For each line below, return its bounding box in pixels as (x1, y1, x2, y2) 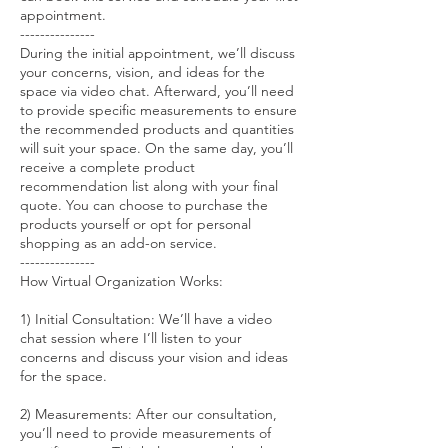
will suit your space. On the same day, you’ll (20, 139, 293, 157)
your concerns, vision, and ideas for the (20, 63, 265, 81)
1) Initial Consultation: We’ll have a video (20, 310, 272, 328)
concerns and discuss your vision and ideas (20, 348, 288, 366)
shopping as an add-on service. (20, 234, 217, 252)
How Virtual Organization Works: (20, 272, 223, 290)
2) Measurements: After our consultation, (20, 405, 277, 423)
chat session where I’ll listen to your (20, 329, 242, 347)
